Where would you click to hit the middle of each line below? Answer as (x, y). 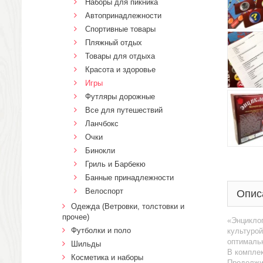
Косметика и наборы (107, 257)
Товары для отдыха (120, 56)
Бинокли (100, 151)
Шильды (86, 244)
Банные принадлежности (129, 178)
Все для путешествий (124, 110)
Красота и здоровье (120, 70)
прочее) (76, 217)
